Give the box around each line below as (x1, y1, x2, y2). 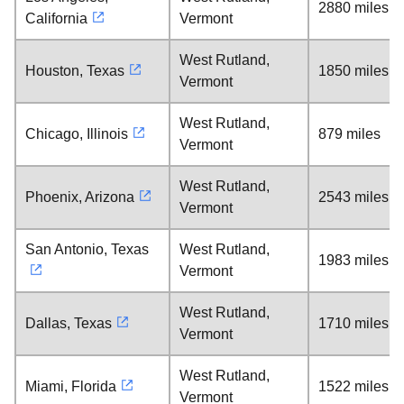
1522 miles (318, 379, 389, 394)
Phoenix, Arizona (25, 189, 134, 205)
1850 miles (318, 63, 389, 78)
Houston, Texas (25, 63, 124, 78)
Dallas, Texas (25, 316, 112, 331)
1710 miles (318, 316, 389, 331)
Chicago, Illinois (25, 126, 128, 142)
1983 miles (318, 252, 389, 268)
